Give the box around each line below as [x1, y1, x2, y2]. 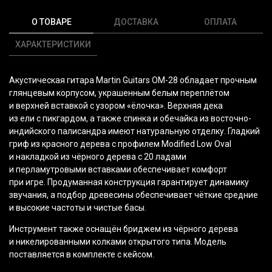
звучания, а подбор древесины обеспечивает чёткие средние [9, 190, 258, 200]
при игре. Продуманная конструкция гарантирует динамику [9, 177, 249, 188]
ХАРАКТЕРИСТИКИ [15, 39, 91, 50]
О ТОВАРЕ [31, 17, 72, 27]
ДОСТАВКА [113, 17, 158, 27]
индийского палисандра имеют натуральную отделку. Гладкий [9, 126, 260, 137]
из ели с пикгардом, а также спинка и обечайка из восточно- [9, 114, 251, 124]
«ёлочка [127, 101, 160, 111]
